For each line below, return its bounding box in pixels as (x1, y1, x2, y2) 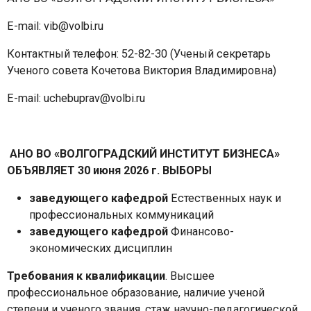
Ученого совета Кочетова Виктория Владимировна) (7, 63, 276, 77)
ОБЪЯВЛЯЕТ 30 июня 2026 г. (7, 163, 162, 177)
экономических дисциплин (29, 241, 172, 255)
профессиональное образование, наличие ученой (7, 285, 264, 299)
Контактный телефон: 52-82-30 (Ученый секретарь (7, 47, 271, 60)
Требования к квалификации (7, 269, 165, 283)
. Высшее (165, 269, 215, 283)
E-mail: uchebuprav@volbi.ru (7, 91, 145, 105)
